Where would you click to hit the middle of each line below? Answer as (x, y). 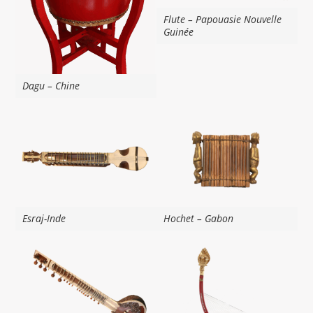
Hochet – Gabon (198, 218)
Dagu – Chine (51, 86)
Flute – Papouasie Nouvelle (223, 19)
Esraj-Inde (44, 218)
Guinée (179, 31)
